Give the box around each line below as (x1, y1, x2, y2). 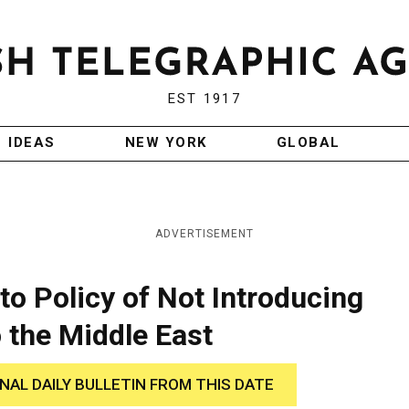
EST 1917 (167, 90, 241, 108)
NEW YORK (124, 134, 207, 152)
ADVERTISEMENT (155, 227, 254, 241)
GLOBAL (276, 134, 341, 152)
